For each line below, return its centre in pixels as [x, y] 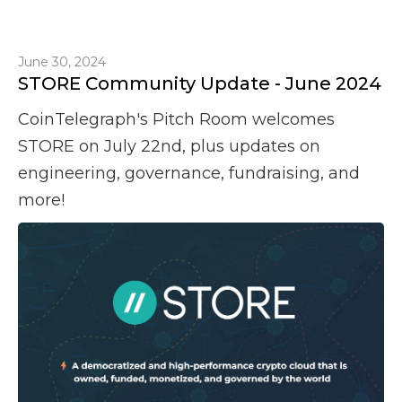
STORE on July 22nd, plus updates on [169, 146]
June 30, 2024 [62, 62]
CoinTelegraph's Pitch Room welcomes [176, 119]
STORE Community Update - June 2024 [200, 83]
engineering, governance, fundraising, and [189, 173]
